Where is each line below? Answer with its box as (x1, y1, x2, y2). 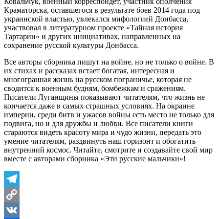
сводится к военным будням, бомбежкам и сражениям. (4, 84, 186, 93)
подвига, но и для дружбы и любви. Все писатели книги (4, 119, 193, 128)
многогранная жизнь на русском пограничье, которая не (4, 75, 192, 84)
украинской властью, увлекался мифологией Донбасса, (4, 15, 188, 23)
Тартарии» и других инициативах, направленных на (4, 32, 180, 41)
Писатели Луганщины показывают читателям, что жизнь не (4, 93, 205, 102)
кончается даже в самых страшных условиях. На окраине (4, 102, 195, 110)
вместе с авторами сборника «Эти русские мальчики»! (4, 154, 186, 163)
